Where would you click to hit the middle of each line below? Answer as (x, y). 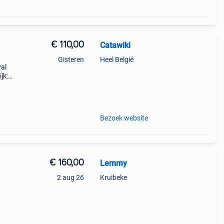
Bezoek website (124, 118)
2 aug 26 (70, 177)
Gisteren (71, 59)
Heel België (116, 59)
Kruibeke (113, 177)
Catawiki (115, 45)
